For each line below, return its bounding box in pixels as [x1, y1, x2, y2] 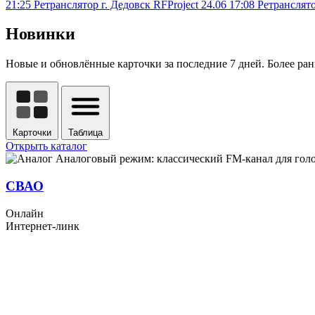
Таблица [68, 127, 103, 139]
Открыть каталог [6, 140, 87, 153]
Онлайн [6, 207, 44, 219]
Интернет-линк [6, 219, 79, 232]
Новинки [6, 25, 75, 44]
